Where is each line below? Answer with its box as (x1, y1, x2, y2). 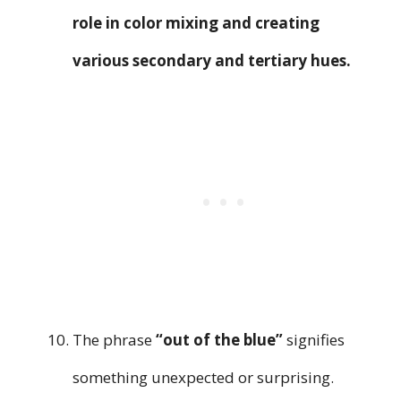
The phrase (73, 329, 156, 351)
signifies (283, 329, 345, 351)
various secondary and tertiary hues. (73, 50, 351, 72)
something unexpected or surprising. (73, 367, 334, 388)
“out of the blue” (156, 329, 283, 351)
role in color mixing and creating (73, 13, 320, 34)
